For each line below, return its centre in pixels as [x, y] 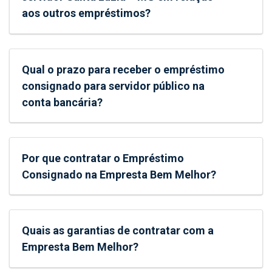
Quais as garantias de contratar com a [118, 231]
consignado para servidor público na [114, 86]
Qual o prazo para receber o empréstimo [124, 69]
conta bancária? [63, 102]
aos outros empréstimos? [87, 13]
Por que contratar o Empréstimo [103, 158]
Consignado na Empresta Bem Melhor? [119, 175]
